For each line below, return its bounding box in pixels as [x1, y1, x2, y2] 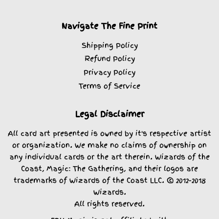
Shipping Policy [81, 40, 138, 50]
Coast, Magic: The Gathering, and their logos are [21, 163, 198, 174]
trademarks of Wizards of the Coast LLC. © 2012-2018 [13, 175, 206, 186]
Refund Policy [84, 53, 135, 64]
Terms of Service [79, 80, 140, 91]
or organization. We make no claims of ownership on [12, 140, 207, 151]
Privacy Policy [84, 66, 135, 77]
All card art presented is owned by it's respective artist [8, 128, 211, 139]
